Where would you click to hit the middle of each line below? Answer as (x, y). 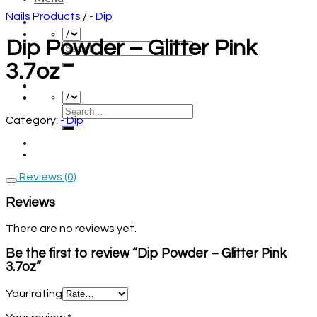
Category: (33, 121)
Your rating (34, 294)
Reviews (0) (47, 177)
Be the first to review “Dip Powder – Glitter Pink (146, 254)
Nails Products (43, 16)
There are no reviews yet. (71, 228)
